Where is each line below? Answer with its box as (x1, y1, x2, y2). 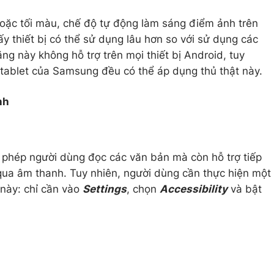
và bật (228, 183, 262, 195)
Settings (83, 183, 127, 195)
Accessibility (160, 183, 228, 195)
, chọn (127, 183, 160, 195)
